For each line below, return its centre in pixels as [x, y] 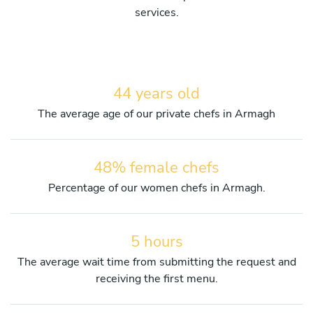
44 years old [156, 93]
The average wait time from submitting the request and [156, 262]
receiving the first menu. [156, 278]
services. [156, 12]
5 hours [156, 241]
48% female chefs [156, 167]
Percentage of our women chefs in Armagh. [156, 188]
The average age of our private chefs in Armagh [156, 114]
